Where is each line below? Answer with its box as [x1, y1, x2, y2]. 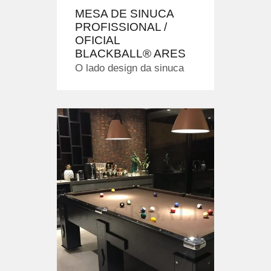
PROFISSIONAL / [75, 20, 167, 33]
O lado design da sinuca [75, 62, 184, 74]
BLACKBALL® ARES [75, 47, 186, 60]
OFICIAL [75, 33, 120, 47]
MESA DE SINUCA [75, 7, 174, 20]
